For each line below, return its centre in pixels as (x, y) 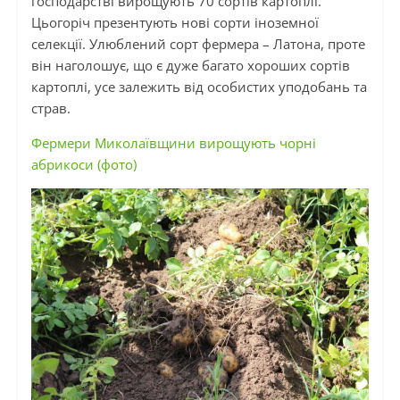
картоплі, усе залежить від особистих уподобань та (199, 87)
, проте (342, 44)
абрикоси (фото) (83, 165)
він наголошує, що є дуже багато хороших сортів (190, 66)
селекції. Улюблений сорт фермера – (152, 44)
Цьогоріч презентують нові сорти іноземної (175, 23)
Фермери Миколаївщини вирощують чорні (173, 143)
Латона (296, 44)
